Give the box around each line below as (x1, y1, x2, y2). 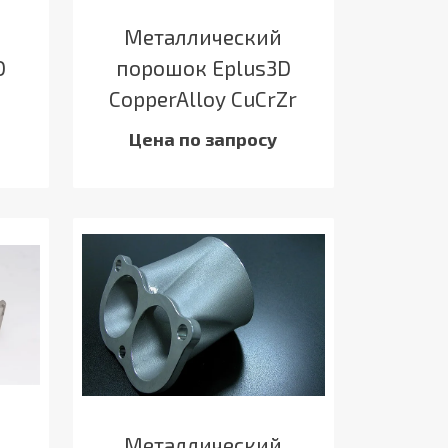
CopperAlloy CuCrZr (109, 85, 298, 111)
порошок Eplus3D (115, 54, 291, 80)
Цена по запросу (129, 127, 278, 150)
